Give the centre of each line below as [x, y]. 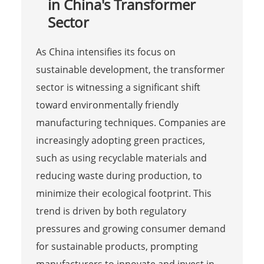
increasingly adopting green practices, [120, 140]
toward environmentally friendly [107, 105]
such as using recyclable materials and [121, 158]
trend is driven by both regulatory [111, 211]
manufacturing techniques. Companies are [131, 122]
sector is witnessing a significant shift [118, 87]
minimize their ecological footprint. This [123, 193]
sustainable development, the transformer [130, 69]
